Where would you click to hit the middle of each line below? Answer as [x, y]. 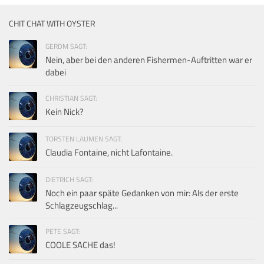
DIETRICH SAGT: [69, 179]
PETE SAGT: [63, 231]
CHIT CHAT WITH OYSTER [52, 23]
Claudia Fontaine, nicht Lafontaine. [109, 152]
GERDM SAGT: [66, 46]
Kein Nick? [65, 111]
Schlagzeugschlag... [82, 205]
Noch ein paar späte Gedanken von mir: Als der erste [142, 193]
